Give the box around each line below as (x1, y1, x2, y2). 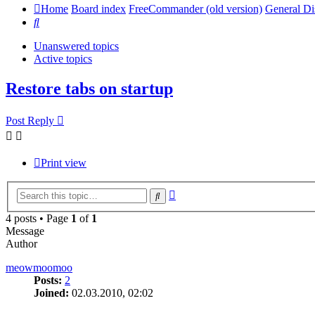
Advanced (175, 186, 221, 198)
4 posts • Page (6, 212, 71, 224)
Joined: (34, 286, 69, 299)
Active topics (34, 53, 92, 65)
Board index (71, 3, 126, 15)
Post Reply (6, 115, 54, 127)
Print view (41, 157, 86, 169)
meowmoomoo (6, 261, 72, 274)
